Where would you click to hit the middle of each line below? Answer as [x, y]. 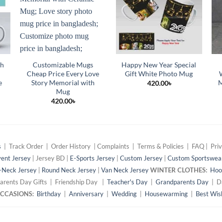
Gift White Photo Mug [159, 73]
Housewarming [166, 194]
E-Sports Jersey [92, 158]
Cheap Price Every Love [63, 73]
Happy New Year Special [159, 64]
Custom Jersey [141, 158]
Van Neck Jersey [125, 170]
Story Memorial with [63, 82]
